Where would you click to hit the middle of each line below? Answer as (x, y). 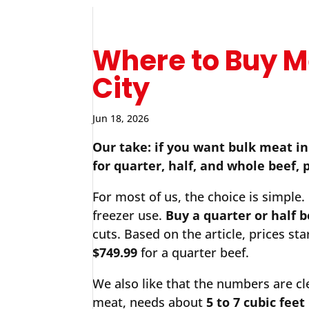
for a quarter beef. (193, 252)
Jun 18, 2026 (121, 118)
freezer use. (129, 215)
